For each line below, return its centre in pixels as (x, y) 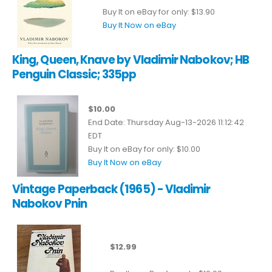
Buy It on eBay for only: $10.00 (144, 149)
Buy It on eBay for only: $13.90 (159, 12)
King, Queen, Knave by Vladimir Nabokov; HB (131, 59)
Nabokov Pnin (49, 203)
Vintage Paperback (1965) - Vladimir (111, 189)
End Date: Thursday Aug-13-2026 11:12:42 (166, 122)
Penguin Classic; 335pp (74, 74)
